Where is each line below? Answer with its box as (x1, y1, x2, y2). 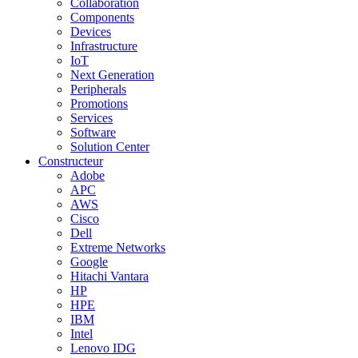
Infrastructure (70, 39, 137, 53)
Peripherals (70, 82, 126, 96)
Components (70, 10, 134, 24)
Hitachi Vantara (70, 269, 149, 283)
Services (70, 111, 113, 125)
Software (70, 125, 116, 139)
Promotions (70, 97, 128, 110)
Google (70, 255, 108, 268)
